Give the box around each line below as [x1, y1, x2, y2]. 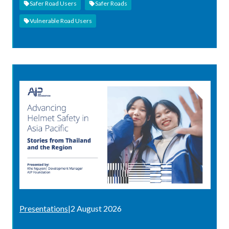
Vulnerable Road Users [30, 16, 92, 25]
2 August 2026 [71, 203, 122, 213]
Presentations [19, 203, 68, 213]
